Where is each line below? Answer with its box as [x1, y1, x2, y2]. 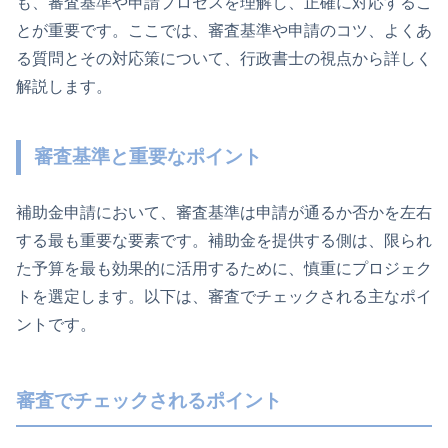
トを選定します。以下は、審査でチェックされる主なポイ [16, 288, 432, 306]
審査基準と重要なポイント [34, 146, 263, 168]
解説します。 [16, 78, 112, 96]
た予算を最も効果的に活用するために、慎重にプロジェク [16, 260, 432, 278]
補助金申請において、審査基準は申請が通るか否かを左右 [16, 204, 432, 222]
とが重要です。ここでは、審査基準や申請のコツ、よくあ [16, 22, 432, 40]
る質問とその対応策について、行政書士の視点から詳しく [16, 50, 432, 68]
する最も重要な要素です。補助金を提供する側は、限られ [16, 232, 432, 250]
